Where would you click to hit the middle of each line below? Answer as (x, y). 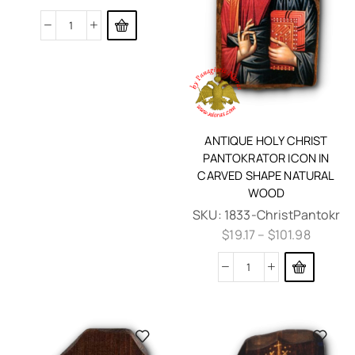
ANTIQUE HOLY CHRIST (266, 140)
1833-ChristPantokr (282, 214)
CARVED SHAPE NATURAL (266, 175)
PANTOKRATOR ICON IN (266, 157)
